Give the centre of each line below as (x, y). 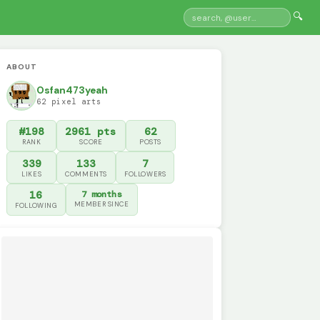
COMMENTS (86, 174)
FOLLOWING (36, 206)
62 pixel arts (69, 102)
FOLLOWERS (145, 174)
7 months (102, 195)
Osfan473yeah (72, 91)
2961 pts (91, 131)
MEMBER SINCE (101, 205)
